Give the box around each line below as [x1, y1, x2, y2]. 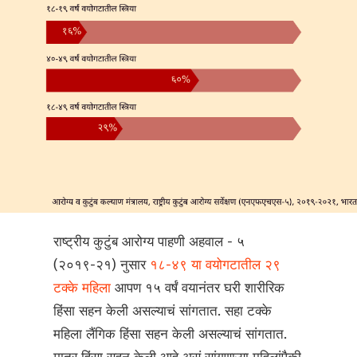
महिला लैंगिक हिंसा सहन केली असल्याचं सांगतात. [53, 326, 288, 343]
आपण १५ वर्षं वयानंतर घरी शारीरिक [115, 280, 285, 297]
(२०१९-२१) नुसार [53, 257, 151, 274]
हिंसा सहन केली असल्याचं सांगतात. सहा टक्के [53, 303, 273, 320]
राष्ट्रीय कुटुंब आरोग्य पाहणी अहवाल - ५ [53, 233, 245, 251]
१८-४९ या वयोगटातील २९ [150, 257, 281, 274]
